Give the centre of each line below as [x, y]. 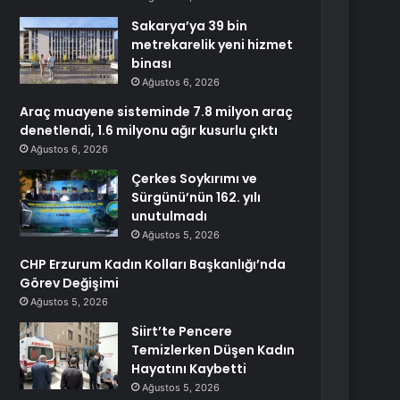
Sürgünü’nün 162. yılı [196, 197]
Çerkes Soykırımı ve [195, 179]
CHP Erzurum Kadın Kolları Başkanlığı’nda [153, 264]
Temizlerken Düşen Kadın [213, 350]
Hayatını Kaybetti [189, 369]
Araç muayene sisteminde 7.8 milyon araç [157, 112]
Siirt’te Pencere [182, 331]
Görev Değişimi [70, 283]
